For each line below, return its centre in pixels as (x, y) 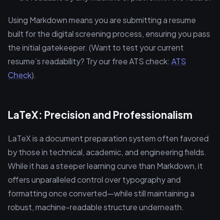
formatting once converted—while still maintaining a (101, 193)
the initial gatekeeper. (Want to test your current (96, 47)
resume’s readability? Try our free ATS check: (90, 61)
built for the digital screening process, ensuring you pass (109, 34)
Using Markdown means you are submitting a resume (102, 20)
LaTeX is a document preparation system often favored (108, 138)
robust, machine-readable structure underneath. (96, 207)
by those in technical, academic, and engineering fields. (107, 152)
